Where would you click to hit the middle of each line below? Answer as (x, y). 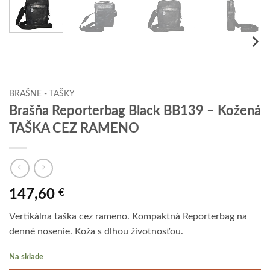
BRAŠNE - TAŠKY (42, 94)
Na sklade (26, 256)
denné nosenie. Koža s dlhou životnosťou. (96, 232)
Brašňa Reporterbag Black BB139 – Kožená (135, 111)
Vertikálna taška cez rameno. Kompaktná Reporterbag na (128, 217)
